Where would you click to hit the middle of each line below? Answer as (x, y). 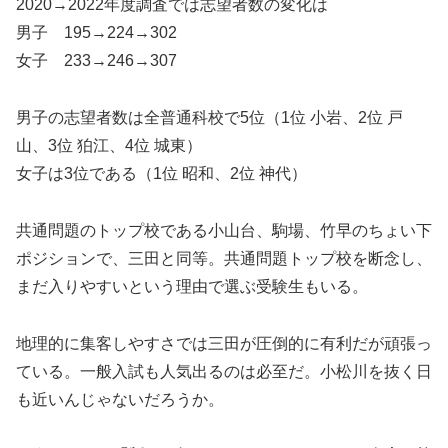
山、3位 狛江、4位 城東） (109, 146)
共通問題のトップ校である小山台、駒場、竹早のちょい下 (224, 230)
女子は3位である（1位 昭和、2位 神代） (161, 174)
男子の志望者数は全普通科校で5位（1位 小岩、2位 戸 (209, 118)
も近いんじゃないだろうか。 (120, 399)
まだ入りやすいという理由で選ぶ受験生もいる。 (192, 286)
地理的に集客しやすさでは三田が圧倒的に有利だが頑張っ (224, 343)
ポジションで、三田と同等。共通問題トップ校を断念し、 (224, 258)
